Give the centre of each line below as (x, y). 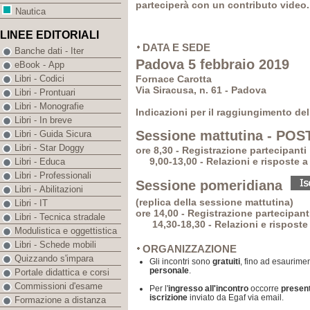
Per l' (159, 289)
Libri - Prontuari (45, 93)
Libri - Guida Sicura (53, 134)
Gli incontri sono (181, 262)
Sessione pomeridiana (211, 185)
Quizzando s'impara (54, 259)
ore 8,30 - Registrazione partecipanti (221, 150)
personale (169, 271)
